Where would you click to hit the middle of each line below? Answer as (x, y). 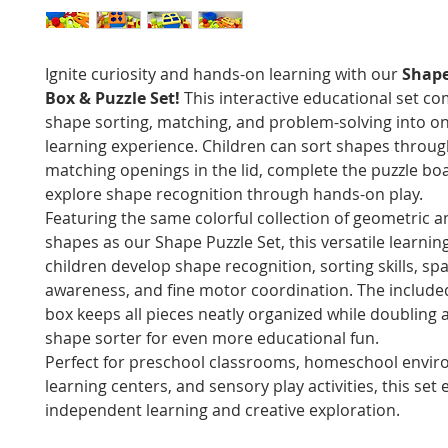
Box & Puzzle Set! (112, 98)
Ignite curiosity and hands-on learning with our (223, 74)
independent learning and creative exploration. (222, 410)
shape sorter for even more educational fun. (212, 338)
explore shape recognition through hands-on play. (234, 194)
